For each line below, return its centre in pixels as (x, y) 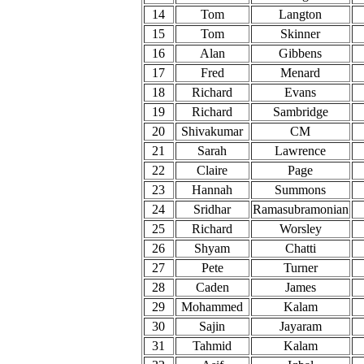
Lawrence (300, 151)
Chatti (300, 248)
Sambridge (300, 112)
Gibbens (300, 53)
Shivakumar (212, 131)
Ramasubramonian (300, 209)
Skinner (300, 34)
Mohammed (212, 307)
